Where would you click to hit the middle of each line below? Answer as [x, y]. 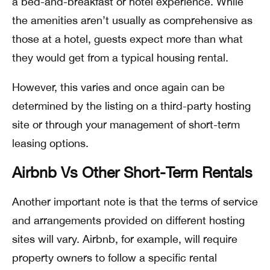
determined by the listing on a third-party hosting [131, 105]
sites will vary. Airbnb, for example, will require [125, 239]
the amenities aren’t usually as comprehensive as [132, 20]
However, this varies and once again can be [118, 87]
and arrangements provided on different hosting [128, 220]
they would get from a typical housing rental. [120, 57]
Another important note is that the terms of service [135, 201]
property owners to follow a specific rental [115, 257]
